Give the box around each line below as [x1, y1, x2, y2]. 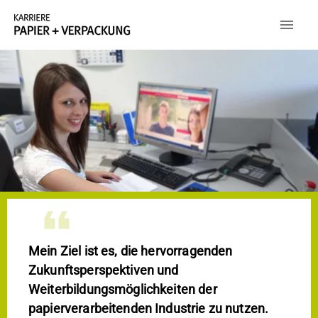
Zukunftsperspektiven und [28, 263, 179, 278]
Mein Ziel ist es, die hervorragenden [28, 243, 233, 258]
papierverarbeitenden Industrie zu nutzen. [28, 301, 269, 316]
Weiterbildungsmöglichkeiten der [28, 282, 217, 297]
